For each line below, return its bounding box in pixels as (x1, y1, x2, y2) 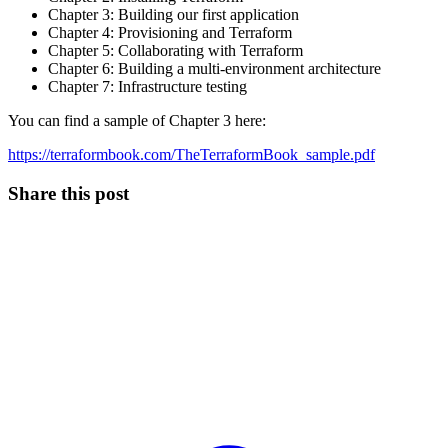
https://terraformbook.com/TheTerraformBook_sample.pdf (8, 146, 375, 164)
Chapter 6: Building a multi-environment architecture (48, 60, 381, 78)
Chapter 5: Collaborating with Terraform (48, 42, 303, 60)
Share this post (8, 182, 129, 204)
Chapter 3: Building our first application (48, 6, 299, 24)
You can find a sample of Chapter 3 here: (8, 112, 266, 130)
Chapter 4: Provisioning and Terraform (48, 24, 292, 42)
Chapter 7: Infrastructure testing (48, 78, 247, 96)
